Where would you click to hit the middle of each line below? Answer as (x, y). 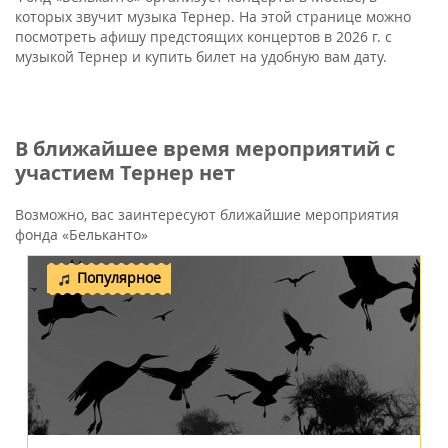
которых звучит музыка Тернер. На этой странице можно (213, 16)
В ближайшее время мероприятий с (205, 148)
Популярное (119, 277)
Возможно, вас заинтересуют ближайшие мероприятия (207, 214)
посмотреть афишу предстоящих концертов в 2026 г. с (203, 36)
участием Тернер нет (125, 172)
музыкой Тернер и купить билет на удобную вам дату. (201, 56)
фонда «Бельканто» (81, 234)
